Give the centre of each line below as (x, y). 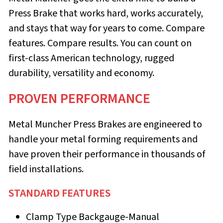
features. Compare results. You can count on (100, 43)
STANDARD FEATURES (59, 193)
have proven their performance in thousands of (107, 154)
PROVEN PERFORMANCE (79, 98)
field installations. (46, 169)
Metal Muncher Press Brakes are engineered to (105, 124)
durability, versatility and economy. (81, 73)
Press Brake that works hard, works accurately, (106, 13)
